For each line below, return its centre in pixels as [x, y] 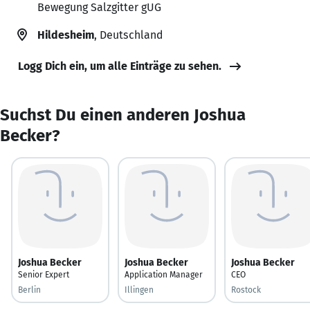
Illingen [139, 290]
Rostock [246, 290]
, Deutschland [128, 35]
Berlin [29, 290]
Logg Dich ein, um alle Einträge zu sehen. [120, 66]
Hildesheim [66, 35]
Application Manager [164, 274]
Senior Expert [44, 274]
